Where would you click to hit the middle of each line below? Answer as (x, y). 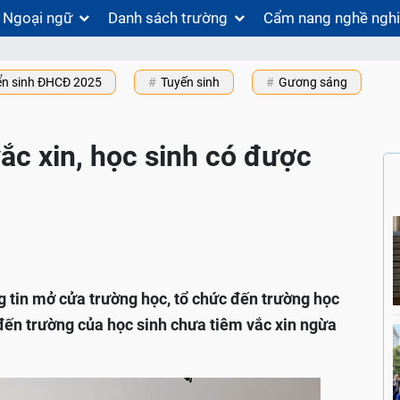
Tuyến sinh (190, 83)
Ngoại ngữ (37, 18)
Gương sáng (313, 83)
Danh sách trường (168, 18)
